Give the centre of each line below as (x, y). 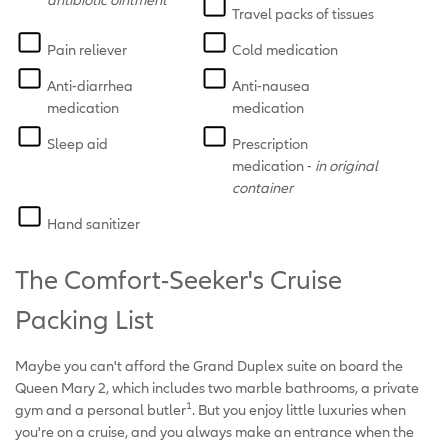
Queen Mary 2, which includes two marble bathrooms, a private (217, 387)
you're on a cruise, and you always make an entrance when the (214, 431)
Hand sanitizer (93, 223)
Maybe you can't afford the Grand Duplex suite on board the (209, 365)
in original (347, 165)
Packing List (84, 319)
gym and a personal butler (100, 409)
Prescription (270, 143)
